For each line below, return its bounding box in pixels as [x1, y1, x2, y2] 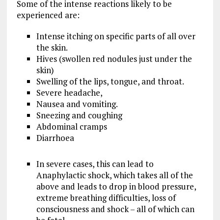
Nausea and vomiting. [36, 98, 118, 110]
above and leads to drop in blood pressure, [36, 180, 196, 192]
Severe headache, [36, 86, 103, 98]
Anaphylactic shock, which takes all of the [36, 169, 193, 181]
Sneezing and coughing [36, 109, 122, 121]
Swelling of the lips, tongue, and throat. [36, 75, 184, 87]
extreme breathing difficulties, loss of [36, 192, 176, 203]
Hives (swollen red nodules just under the [36, 53, 192, 64]
